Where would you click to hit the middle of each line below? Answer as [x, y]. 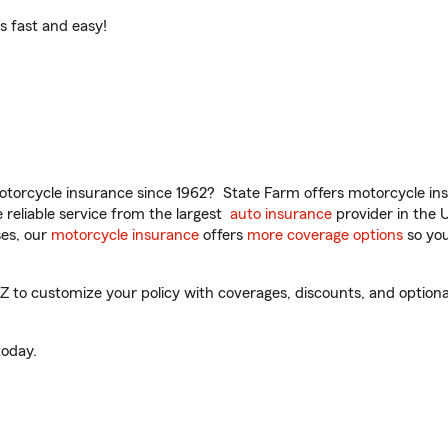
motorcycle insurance [125, 235]
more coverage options [325, 235]
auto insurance [281, 214]
